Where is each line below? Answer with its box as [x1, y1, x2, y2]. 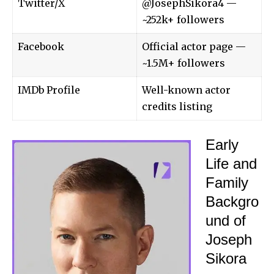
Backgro [206, 193, 259, 210]
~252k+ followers [142, 13, 224, 26]
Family [206, 174, 248, 191]
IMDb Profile [18, 83, 80, 96]
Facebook [18, 40, 64, 53]
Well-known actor [142, 83, 231, 96]
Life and [206, 155, 257, 172]
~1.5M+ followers [142, 56, 225, 69]
